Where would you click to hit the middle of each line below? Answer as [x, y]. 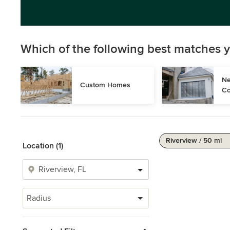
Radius [39, 198]
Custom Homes [105, 85]
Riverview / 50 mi [194, 140]
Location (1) [43, 146]
